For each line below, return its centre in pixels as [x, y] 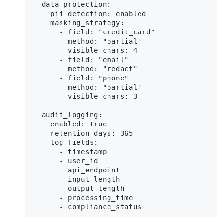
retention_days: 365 [83, 133]
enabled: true [70, 124]
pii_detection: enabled [90, 13]
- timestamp [70, 151]
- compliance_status [87, 207]
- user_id [66, 161]
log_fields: [66, 142]
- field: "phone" [81, 78]
